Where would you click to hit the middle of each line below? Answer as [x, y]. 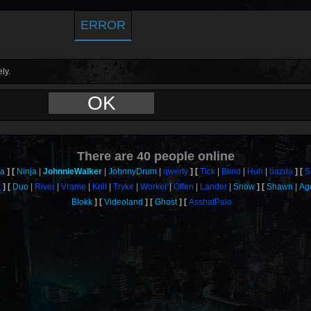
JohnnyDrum [132, 171]
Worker [154, 187]
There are [107, 156]
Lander [214, 187]
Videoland [124, 202]
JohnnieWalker [72, 171]
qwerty [175, 171]
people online [192, 156]
